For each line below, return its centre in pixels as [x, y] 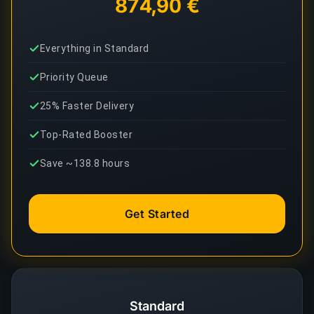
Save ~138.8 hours [85, 163]
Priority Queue [74, 77]
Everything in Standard [95, 48]
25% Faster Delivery [87, 106]
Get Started [157, 214]
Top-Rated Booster [87, 135]
